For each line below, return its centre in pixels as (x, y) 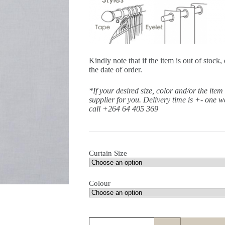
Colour (99, 184)
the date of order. (115, 70)
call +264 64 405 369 (123, 109)
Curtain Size (108, 153)
